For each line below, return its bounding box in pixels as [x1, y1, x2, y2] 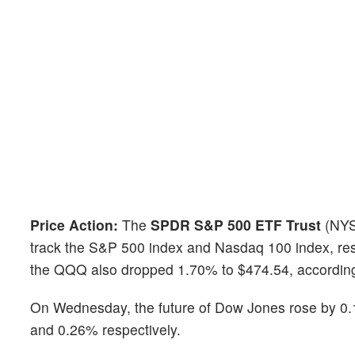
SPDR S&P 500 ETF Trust [147, 215, 321, 235]
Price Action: [30, 215, 122, 235]
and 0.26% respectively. [30, 319, 181, 339]
